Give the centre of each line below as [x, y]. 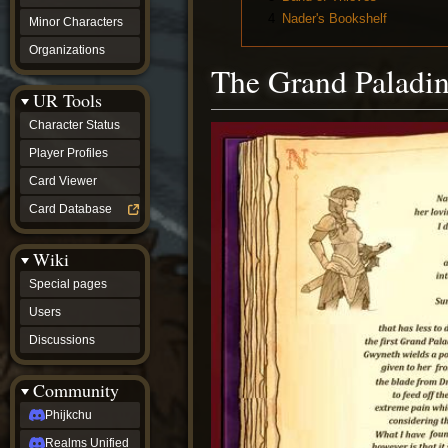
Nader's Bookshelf [335, 18]
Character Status [74, 125]
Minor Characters [76, 22]
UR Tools [67, 100]
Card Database [70, 209]
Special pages [68, 284]
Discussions [62, 340]
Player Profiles [68, 153]
